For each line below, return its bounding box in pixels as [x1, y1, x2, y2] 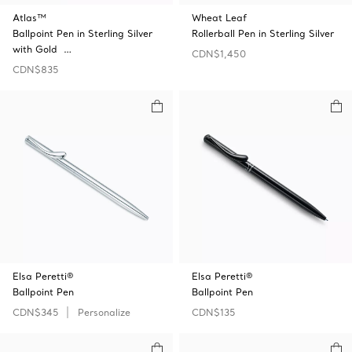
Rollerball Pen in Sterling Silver [192, 27, 334, 39]
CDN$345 [13, 306, 59, 318]
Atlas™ [13, 12, 46, 24]
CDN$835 [13, 64, 59, 75]
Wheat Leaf [192, 12, 247, 24]
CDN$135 [192, 306, 236, 318]
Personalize [78, 306, 130, 318]
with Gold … [13, 43, 71, 55]
